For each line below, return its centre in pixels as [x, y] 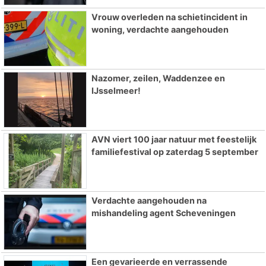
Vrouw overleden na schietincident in [169, 17]
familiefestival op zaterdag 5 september [175, 152]
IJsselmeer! [116, 91]
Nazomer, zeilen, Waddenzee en [158, 78]
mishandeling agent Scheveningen [163, 213]
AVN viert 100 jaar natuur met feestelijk [174, 140]
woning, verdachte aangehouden [160, 30]
